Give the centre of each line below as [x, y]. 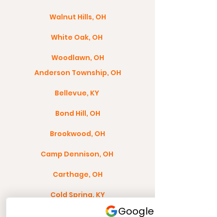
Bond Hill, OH [77, 113]
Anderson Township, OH [77, 73]
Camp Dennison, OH [77, 154]
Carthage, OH [77, 174]
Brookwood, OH [77, 134]
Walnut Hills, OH [77, 17]
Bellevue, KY [77, 93]
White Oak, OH [77, 37]
